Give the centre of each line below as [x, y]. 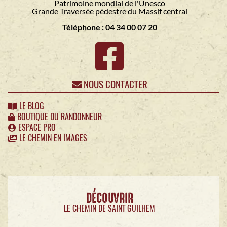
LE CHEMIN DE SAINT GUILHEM [109, 209]
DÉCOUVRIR [109, 198]
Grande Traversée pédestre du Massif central [109, 11]
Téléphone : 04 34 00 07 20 [109, 27]
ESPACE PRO [36, 128]
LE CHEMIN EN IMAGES [52, 138]
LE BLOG [31, 106]
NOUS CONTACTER [114, 84]
